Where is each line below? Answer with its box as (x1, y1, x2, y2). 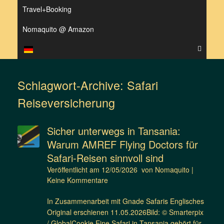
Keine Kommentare (46, 175, 108, 185)
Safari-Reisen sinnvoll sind (46, 150, 163, 165)
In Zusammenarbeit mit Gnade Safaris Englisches (46, 196, 204, 206)
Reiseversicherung (17, 94, 115, 111)
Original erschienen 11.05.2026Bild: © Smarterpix (46, 207, 203, 217)
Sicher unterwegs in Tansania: (46, 123, 180, 138)
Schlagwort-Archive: (17, 76, 127, 94)
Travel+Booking (22, 4, 71, 14)
